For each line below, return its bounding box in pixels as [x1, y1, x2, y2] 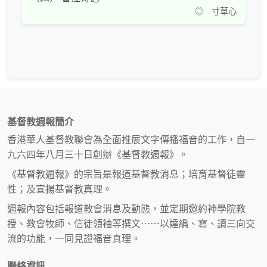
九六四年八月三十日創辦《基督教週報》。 [7, 150, 188, 160]
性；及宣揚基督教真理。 [7, 184, 112, 195]
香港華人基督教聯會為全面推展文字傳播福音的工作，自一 [7, 135, 255, 145]
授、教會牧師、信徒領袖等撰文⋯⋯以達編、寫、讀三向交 [7, 219, 255, 229]
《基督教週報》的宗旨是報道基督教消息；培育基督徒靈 [7, 169, 246, 180]
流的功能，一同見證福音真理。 [7, 234, 141, 244]
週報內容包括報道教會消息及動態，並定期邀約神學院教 [7, 204, 246, 215]
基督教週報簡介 [7, 117, 74, 128]
